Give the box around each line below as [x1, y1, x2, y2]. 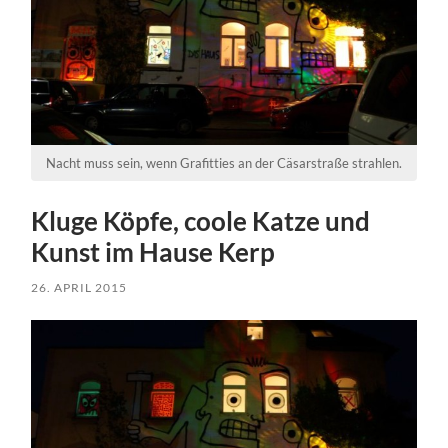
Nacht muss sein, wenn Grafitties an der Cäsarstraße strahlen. [45, 155, 402, 172]
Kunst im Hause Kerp [31, 236, 276, 269]
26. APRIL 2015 [31, 280, 128, 296]
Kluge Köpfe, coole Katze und [31, 205, 371, 238]
